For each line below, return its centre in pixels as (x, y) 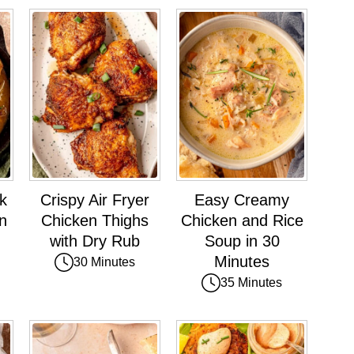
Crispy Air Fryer (95, 200)
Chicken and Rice (242, 221)
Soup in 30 (242, 241)
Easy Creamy (242, 200)
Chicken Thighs (95, 221)
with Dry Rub (95, 241)
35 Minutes (251, 283)
